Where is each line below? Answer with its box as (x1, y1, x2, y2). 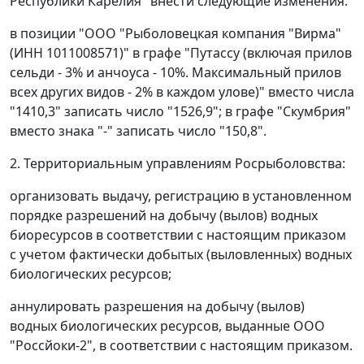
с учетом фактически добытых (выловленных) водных (10, 245, 352, 264)
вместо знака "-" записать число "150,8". (10, 122, 266, 141)
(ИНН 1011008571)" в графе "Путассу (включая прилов (10, 44, 352, 63)
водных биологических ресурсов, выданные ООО (10, 317, 325, 336)
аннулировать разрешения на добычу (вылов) (10, 297, 305, 316)
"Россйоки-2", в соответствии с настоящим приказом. (10, 336, 353, 355)
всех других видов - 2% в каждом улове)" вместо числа (10, 83, 354, 102)
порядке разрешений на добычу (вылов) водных (10, 206, 318, 225)
